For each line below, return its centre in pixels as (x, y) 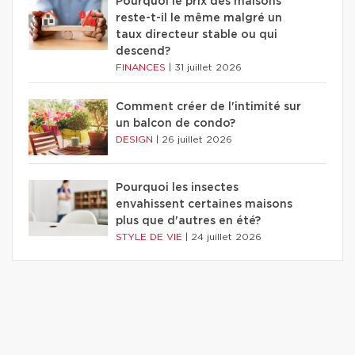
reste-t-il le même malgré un (199, 19)
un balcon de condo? (176, 124)
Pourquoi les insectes (177, 188)
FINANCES (142, 68)
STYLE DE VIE (151, 237)
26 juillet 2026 (197, 140)
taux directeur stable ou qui (197, 35)
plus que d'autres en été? (188, 221)
